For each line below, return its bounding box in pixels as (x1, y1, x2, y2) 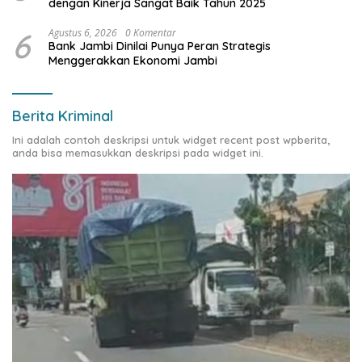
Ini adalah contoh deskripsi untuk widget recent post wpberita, (12, 133, 330, 146)
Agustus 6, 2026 (48, 25, 117, 40)
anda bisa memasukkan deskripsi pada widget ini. (12, 145, 263, 159)
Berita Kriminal (12, 106, 113, 125)
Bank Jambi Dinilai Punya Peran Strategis (48, 38, 271, 53)
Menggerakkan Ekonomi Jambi (48, 53, 217, 68)
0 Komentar (125, 25, 176, 40)
